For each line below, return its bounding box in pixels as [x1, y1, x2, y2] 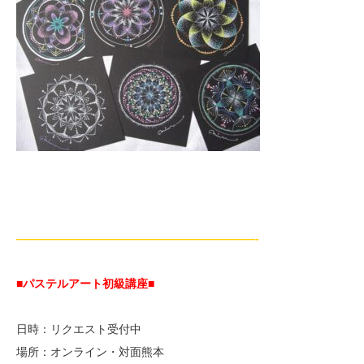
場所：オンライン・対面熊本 [16, 345, 164, 358]
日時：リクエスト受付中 [16, 323, 141, 336]
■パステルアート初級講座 [16, 277, 148, 290]
